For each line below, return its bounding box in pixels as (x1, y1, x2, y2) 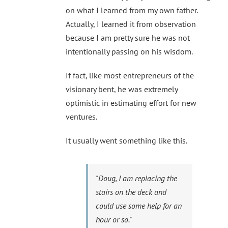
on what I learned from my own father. (66, 5, 197, 16)
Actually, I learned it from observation (66, 19, 196, 30)
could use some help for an (96, 201, 182, 211)
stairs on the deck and (96, 187, 166, 197)
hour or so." (96, 214, 132, 225)
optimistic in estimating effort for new (66, 98, 196, 108)
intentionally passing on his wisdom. (66, 46, 193, 57)
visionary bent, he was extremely (66, 84, 178, 95)
